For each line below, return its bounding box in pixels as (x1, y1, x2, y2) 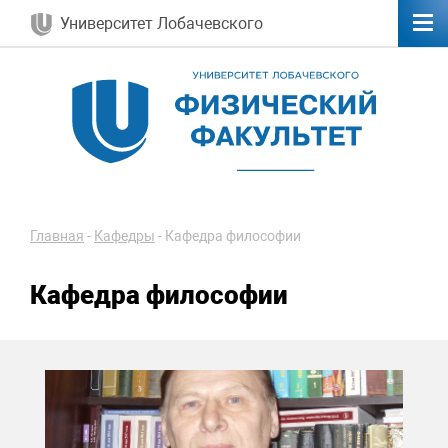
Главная (30, 228, 84, 246)
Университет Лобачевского (60, 14, 263, 33)
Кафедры (94, 228, 155, 246)
